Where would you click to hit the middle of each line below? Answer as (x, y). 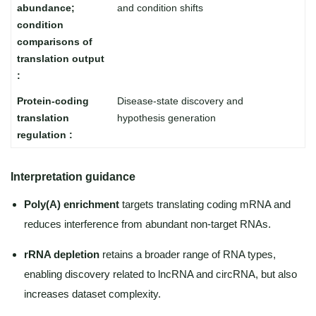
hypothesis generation (166, 118)
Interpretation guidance (73, 177)
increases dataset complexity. (92, 294)
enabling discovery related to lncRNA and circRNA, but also (160, 274)
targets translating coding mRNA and (205, 204)
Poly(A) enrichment (72, 204)
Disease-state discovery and (180, 101)
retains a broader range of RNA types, (188, 254)
